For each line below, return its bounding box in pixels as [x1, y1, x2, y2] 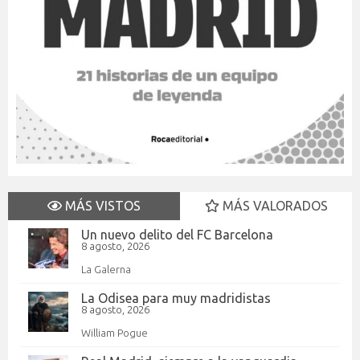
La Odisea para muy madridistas [81, 290, 271, 305]
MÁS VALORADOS [219, 198, 328, 213]
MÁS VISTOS [62, 198, 141, 213]
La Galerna [81, 263, 131, 275]
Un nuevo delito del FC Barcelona [81, 227, 273, 242]
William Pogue [81, 326, 148, 338]
